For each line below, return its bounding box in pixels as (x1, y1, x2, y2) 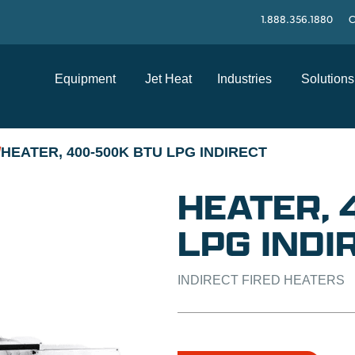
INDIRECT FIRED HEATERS (177, 273, 345, 287)
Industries (217, 72, 272, 86)
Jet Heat (145, 72, 192, 86)
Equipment (55, 72, 116, 86)
